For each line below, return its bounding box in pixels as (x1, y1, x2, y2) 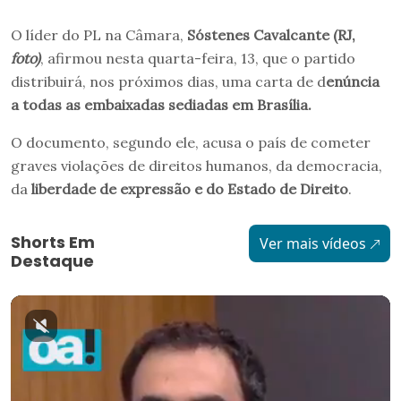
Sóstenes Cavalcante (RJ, (187, 26, 355, 45)
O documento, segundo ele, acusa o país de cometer (11, 133, 371, 152)
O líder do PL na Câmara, (11, 26, 187, 45)
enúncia (326, 73, 380, 91)
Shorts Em (11, 231, 95, 254)
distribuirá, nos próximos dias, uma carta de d (11, 73, 326, 91)
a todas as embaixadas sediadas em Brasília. (11, 96, 311, 115)
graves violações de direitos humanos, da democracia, (11, 157, 382, 175)
